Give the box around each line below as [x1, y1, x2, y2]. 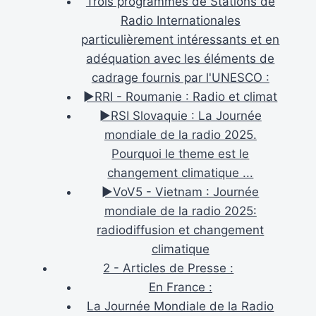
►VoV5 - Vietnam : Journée [102, 184, 260, 199]
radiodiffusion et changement [97, 222, 265, 237]
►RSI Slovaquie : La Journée [99, 108, 262, 123]
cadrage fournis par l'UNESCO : [91, 70, 269, 85]
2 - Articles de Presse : [103, 260, 234, 275]
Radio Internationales [120, 13, 241, 28]
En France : [148, 279, 212, 294]
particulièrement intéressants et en [81, 32, 280, 47]
